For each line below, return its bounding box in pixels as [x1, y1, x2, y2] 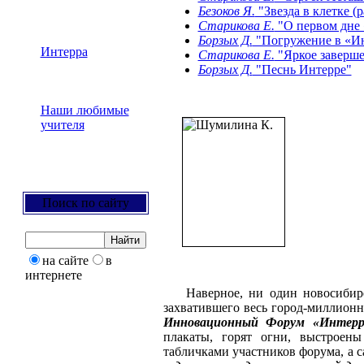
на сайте [41, 253, 89, 267]
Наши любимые [40, 103, 129, 117]
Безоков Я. [197, 4, 255, 18]
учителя [40, 118, 84, 132]
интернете [24, 268, 82, 282]
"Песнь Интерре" [252, 63, 352, 76]
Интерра [40, 45, 88, 58]
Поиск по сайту [41, 196, 129, 210]
